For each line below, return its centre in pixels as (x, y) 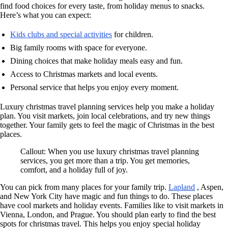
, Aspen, (209, 187)
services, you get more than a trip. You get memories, (105, 161)
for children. (133, 35)
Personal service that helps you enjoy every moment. (94, 88)
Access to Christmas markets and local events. (84, 74)
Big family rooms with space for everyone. (79, 48)
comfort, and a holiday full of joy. (74, 170)
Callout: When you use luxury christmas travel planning (110, 152)
